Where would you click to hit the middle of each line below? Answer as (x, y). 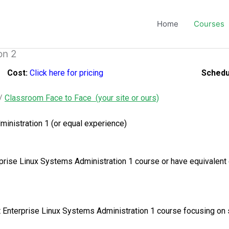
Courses (209, 24)
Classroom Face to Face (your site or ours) (82, 98)
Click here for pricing (66, 73)
